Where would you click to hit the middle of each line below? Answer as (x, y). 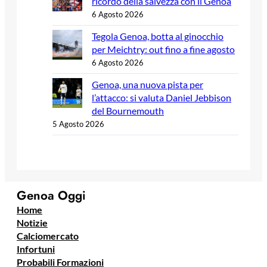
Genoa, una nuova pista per (148, 85)
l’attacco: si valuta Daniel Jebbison (162, 98)
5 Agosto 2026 (78, 124)
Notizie (32, 222)
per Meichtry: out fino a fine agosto (163, 49)
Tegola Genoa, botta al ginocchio (158, 36)
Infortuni (36, 249)
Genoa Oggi (51, 195)
